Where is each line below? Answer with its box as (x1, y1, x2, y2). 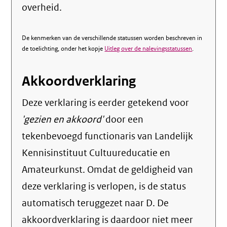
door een (103, 113, 144, 126)
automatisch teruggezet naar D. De (22, 197, 169, 209)
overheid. (22, 2, 62, 14)
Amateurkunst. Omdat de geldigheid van (22, 164, 194, 176)
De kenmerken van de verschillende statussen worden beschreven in (22, 34, 203, 42)
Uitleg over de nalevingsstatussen (104, 45, 193, 53)
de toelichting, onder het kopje (22, 45, 105, 53)
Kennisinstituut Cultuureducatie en (22, 147, 171, 159)
